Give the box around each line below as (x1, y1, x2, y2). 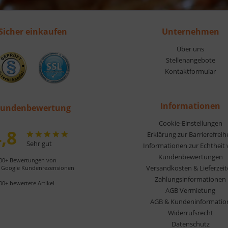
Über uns (177, 44, 204, 53)
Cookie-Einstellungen (158, 119, 222, 128)
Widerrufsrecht (167, 208, 213, 217)
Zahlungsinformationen (155, 175, 226, 184)
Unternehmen (161, 26, 219, 37)
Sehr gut (26, 139, 52, 148)
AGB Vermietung (165, 186, 215, 195)
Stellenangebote (165, 55, 215, 65)
